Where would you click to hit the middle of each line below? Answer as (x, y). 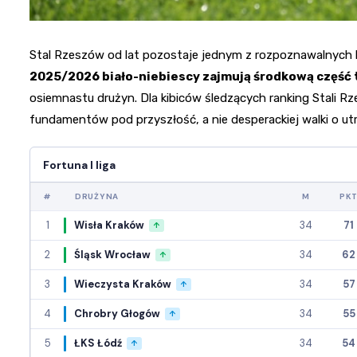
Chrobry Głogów (117, 314)
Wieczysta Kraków (123, 284)
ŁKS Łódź (98, 343)
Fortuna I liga (79, 165)
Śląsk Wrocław (112, 255)
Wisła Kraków (109, 226)
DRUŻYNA (97, 197)
